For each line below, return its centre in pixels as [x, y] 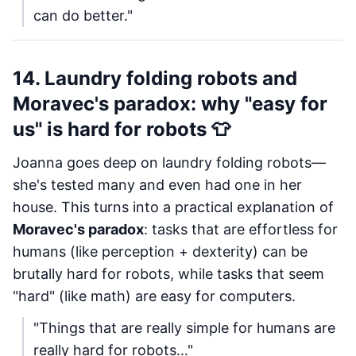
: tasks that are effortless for [241, 229]
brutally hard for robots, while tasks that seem [168, 274]
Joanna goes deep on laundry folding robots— [169, 163]
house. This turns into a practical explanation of [173, 207]
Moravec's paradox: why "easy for [170, 104]
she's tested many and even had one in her [157, 185]
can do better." [83, 15]
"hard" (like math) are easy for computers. [154, 296]
